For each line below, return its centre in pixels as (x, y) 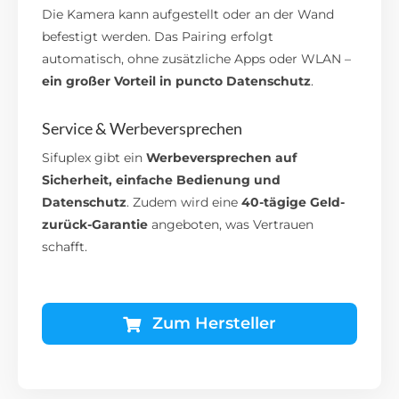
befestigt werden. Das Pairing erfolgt (158, 36)
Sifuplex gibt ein (94, 158)
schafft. (65, 247)
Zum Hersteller (214, 324)
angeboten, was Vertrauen (231, 225)
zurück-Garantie (95, 225)
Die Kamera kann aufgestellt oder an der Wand (188, 14)
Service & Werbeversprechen (142, 129)
